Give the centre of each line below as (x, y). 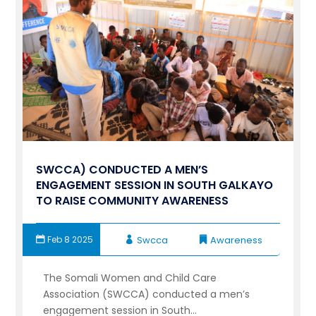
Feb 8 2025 (71, 240)
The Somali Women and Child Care (130, 278)
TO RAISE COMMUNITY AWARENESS (133, 201)
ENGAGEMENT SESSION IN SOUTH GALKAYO (155, 186)
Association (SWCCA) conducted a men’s (147, 294)
